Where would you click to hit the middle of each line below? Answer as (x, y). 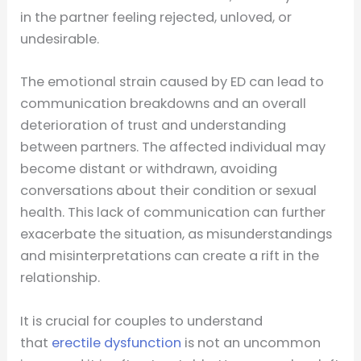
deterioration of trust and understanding (154, 126)
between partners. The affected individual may (173, 147)
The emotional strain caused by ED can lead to (172, 82)
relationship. (60, 278)
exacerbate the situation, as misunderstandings (176, 234)
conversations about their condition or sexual (169, 191)
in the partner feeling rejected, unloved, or (156, 18)
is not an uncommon (251, 342)
